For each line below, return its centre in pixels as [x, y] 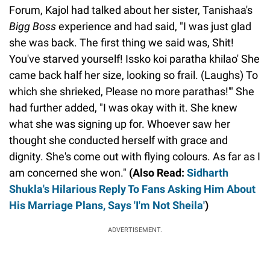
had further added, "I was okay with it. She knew [123, 108]
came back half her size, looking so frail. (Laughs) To [133, 75]
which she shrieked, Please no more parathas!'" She [132, 92]
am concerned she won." [68, 173]
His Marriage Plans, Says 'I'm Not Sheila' [107, 206]
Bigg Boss [33, 27]
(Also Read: [157, 173]
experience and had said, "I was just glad [154, 27]
